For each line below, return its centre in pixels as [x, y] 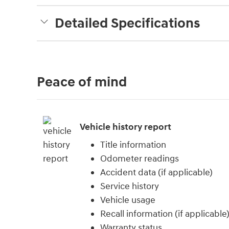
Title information [133, 145]
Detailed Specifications [127, 24]
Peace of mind [82, 83]
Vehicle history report [125, 127]
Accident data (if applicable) [156, 173]
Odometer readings [140, 159]
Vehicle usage [128, 200]
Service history [130, 187]
